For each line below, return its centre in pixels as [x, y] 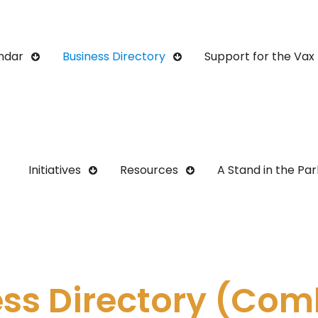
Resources [149, 170]
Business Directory [114, 56]
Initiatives [55, 170]
